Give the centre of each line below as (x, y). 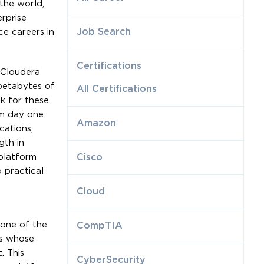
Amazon (97, 123)
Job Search (104, 32)
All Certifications (117, 89)
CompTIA (100, 226)
